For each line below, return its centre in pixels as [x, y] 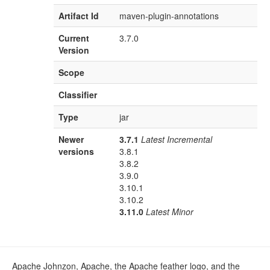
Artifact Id [79, 16]
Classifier [78, 95]
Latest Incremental [177, 140]
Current [74, 38]
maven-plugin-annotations [169, 16]
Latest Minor [170, 212]
